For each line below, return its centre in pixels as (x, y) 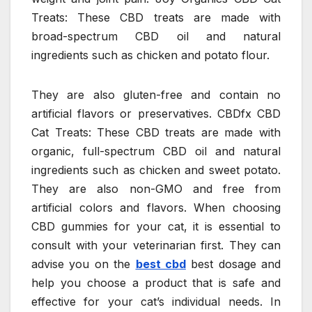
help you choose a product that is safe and (156, 283)
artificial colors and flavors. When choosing (156, 208)
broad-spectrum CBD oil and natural (156, 37)
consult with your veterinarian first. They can (156, 245)
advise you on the (84, 264)
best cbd (161, 264)
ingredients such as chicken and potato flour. (150, 55)
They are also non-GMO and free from (156, 189)
